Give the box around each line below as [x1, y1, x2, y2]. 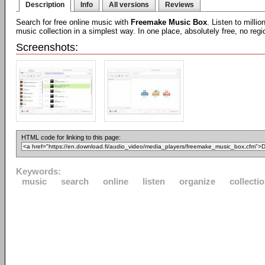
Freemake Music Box [131, 18, 207, 27]
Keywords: [16, 166, 61, 176]
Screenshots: [16, 41, 78, 53]
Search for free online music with [16, 18, 131, 27]
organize [179, 176, 215, 186]
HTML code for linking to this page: [21, 134, 121, 141]
